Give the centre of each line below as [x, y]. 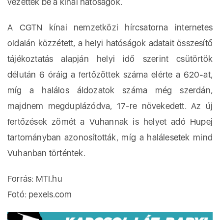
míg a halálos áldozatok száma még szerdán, [110, 90]
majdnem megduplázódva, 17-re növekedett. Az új [110, 106]
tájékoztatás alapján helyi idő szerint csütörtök [110, 59]
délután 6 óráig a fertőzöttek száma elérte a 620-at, [110, 74]
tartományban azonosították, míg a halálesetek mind [110, 137]
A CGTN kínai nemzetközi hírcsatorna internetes [110, 27]
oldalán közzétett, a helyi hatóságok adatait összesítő [110, 43]
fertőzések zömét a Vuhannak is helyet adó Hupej [110, 122]
